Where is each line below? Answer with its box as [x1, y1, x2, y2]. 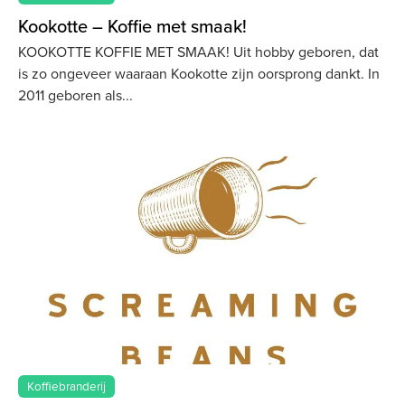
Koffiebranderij [27, 376, 107, 395]
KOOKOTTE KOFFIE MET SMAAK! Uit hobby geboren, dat [18, 41, 379, 62]
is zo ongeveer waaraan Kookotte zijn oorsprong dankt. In [18, 62, 380, 84]
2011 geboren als [18, 84, 122, 106]
